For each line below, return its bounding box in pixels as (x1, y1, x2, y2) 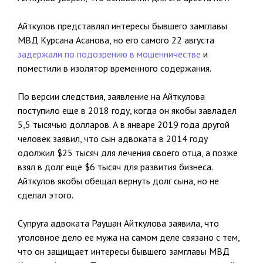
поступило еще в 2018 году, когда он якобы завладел (18, 104, 237, 116)
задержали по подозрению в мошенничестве (18, 48, 201, 60)
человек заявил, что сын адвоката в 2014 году (18, 133, 208, 144)
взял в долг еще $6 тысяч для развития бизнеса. (18, 161, 213, 173)
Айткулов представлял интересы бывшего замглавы (18, 20, 227, 32)
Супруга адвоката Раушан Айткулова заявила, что (18, 217, 219, 229)
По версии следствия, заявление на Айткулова (18, 90, 205, 102)
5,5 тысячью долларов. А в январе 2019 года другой (18, 119, 230, 130)
